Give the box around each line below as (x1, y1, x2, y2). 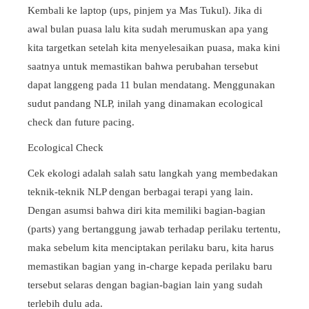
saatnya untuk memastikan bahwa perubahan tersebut (28, 61, 258, 72)
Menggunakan (213, 79, 275, 91)
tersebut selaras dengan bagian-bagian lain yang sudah (28, 279, 263, 291)
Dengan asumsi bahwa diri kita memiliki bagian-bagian (28, 205, 266, 217)
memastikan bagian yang (28, 261, 138, 272)
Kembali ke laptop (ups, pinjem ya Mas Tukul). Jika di (28, 5, 262, 17)
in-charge (138, 261, 181, 272)
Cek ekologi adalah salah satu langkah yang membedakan (28, 168, 278, 179)
